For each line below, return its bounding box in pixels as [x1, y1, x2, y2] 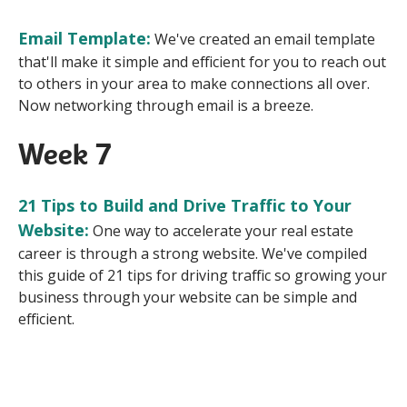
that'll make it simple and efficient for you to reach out [18, 51, 386, 72]
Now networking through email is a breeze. [18, 94, 313, 115]
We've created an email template [154, 28, 375, 49]
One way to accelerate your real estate [89, 220, 353, 241]
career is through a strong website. [18, 243, 262, 263]
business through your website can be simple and [18, 286, 357, 307]
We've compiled [262, 243, 367, 263]
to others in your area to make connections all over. [18, 73, 370, 94]
